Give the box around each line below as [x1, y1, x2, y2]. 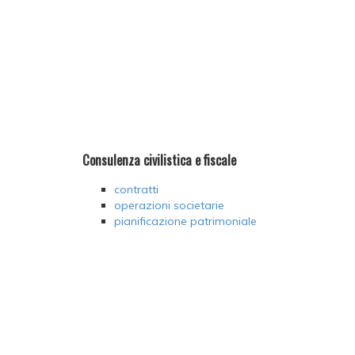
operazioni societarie [113, 198, 224, 213]
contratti [113, 182, 158, 197]
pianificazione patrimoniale [113, 214, 257, 229]
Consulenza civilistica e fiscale [82, 149, 236, 170]
